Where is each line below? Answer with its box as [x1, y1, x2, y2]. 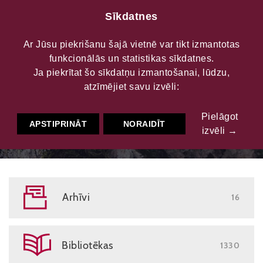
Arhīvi [62, 191, 90, 204]
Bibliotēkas [62, 239, 113, 252]
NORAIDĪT [123, 119, 166, 129]
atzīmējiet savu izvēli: [83, 82, 180, 92]
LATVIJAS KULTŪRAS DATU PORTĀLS [61, 74, 202, 83]
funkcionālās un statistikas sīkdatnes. [49, 53, 214, 63]
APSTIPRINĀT [29, 119, 87, 129]
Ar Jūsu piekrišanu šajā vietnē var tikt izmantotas [23, 39, 240, 49]
